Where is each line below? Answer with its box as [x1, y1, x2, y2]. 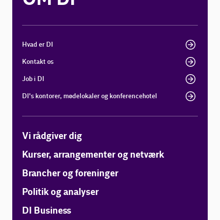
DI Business [22, 205, 72, 218]
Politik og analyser [22, 186, 99, 199]
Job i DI [22, 75, 45, 83]
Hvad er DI [22, 40, 54, 49]
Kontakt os [22, 57, 54, 66]
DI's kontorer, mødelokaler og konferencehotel [22, 92, 158, 101]
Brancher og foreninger [22, 167, 119, 180]
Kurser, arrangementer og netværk [22, 149, 165, 162]
